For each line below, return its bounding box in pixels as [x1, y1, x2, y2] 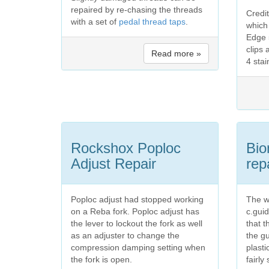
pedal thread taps [119, 16, 186, 26]
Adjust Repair [71, 155, 156, 172]
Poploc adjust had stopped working [71, 194, 204, 204]
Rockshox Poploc [71, 139, 181, 156]
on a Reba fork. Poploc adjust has [71, 206, 199, 216]
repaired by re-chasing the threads [71, 4, 202, 14]
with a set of [71, 16, 119, 26]
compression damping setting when [71, 242, 205, 252]
